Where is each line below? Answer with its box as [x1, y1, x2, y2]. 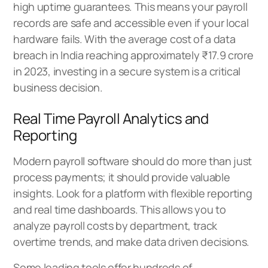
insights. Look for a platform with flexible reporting [13, 185, 252, 200]
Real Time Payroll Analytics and [13, 108, 209, 128]
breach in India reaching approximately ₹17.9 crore [13, 47, 254, 62]
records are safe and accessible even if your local [13, 15, 249, 30]
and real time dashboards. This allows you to [13, 202, 226, 217]
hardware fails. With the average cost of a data [13, 31, 236, 46]
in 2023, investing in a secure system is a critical [13, 63, 241, 78]
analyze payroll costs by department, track [13, 218, 217, 233]
